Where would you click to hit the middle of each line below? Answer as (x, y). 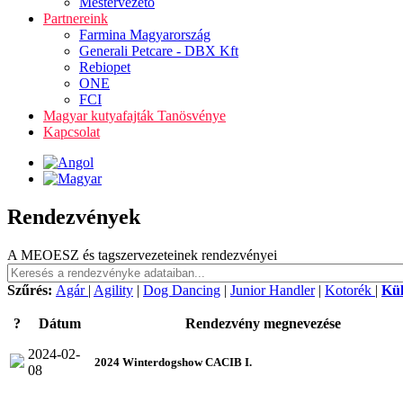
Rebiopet (105, 67)
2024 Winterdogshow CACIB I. (173, 362)
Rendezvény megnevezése (263, 323)
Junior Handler (273, 290)
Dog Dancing (182, 290)
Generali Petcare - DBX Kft (159, 51)
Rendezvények (74, 216)
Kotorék (350, 290)
